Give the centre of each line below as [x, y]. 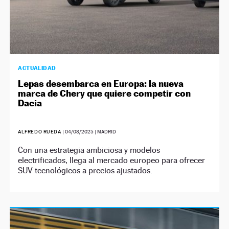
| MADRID [105, 131]
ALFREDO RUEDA [40, 131]
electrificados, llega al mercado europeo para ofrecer [112, 160]
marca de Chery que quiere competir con [105, 93]
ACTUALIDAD [37, 68]
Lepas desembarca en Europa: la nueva [101, 83]
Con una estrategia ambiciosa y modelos [89, 150]
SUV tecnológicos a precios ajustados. [85, 170]
